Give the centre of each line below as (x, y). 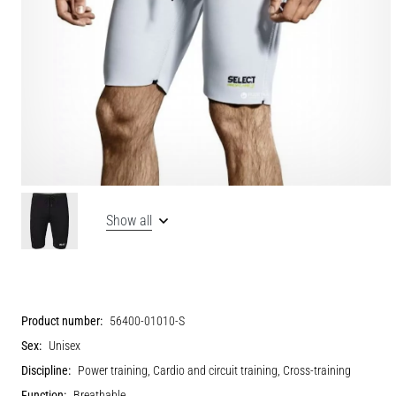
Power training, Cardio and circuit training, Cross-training (214, 370)
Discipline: (46, 370)
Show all (129, 220)
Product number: (62, 321)
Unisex (65, 346)
